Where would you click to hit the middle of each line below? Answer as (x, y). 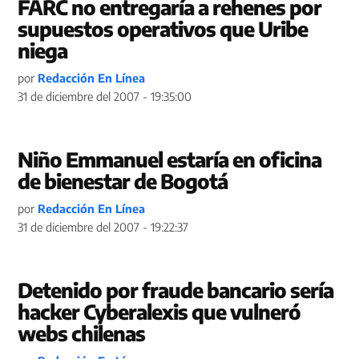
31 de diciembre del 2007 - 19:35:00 (105, 96)
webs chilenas (82, 333)
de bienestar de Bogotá (123, 181)
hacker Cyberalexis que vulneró (159, 312)
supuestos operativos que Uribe (163, 29)
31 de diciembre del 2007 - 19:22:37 (103, 227)
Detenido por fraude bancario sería (176, 290)
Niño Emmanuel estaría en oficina (170, 159)
